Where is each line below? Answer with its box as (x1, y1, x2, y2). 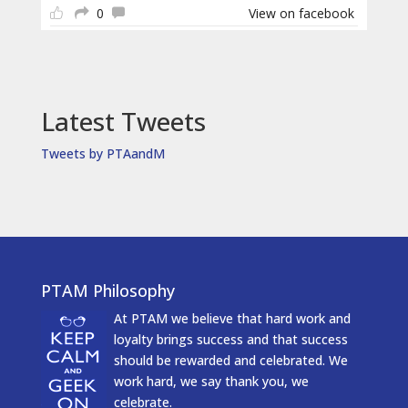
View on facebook (249, 5, 355, 23)
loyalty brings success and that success (113, 331, 348, 349)
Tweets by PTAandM (40, 145, 165, 163)
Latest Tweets (40, 104, 206, 139)
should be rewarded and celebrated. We (113, 352, 348, 370)
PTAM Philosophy (40, 280, 175, 302)
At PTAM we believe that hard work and (113, 310, 351, 328)
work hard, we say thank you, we (113, 372, 309, 391)
